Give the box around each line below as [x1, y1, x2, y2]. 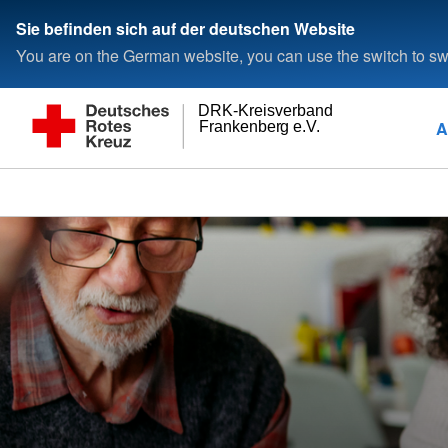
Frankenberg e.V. [198, 118, 321, 136]
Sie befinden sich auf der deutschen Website [16, 16, 355, 40]
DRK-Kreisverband [198, 102, 334, 120]
